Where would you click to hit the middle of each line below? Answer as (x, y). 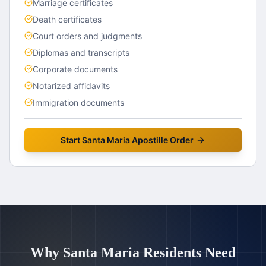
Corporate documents (75, 69)
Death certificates (67, 19)
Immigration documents (78, 102)
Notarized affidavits (71, 86)
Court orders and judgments (87, 36)
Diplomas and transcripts (81, 53)
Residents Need (188, 252)
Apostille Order (162, 140)
